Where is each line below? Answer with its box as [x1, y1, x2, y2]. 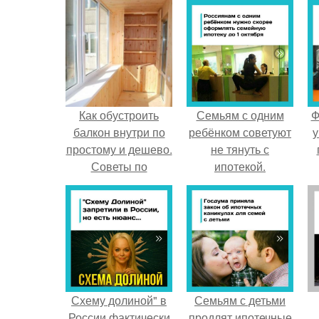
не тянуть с [211, 141, 269, 157]
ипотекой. [214, 158, 266, 174]
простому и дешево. [66, 141, 172, 157]
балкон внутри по [73, 124, 165, 140]
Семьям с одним [196, 107, 284, 123]
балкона [97, 192, 141, 209]
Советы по [90, 158, 147, 174]
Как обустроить [79, 107, 159, 123]
